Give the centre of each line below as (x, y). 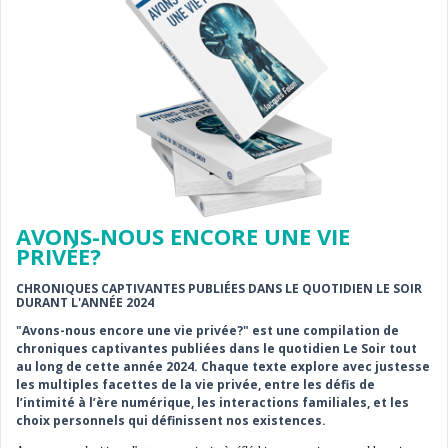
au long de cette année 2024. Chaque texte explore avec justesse (223, 367)
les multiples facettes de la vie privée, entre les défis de (195, 385)
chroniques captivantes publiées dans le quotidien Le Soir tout (216, 349)
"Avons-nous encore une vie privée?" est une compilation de (207, 331)
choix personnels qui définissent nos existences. (171, 421)
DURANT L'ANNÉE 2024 (85, 303)
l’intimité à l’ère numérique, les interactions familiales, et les (212, 403)
